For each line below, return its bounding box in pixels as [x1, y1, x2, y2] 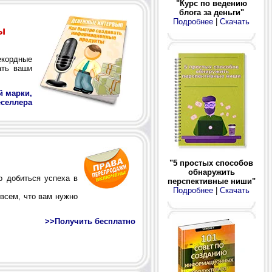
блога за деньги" [178, 7, 244, 17]
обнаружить [188, 167, 235, 177]
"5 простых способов [169, 158, 253, 168]
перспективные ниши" [167, 176, 256, 186]
